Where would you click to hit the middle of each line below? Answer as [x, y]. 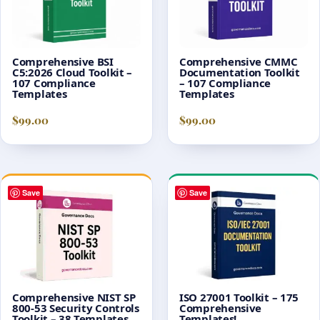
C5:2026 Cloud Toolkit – [72, 72]
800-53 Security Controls [76, 307]
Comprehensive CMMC [239, 61]
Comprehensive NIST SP [74, 297]
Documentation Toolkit [240, 72]
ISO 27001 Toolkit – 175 [239, 297]
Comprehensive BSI [63, 61]
